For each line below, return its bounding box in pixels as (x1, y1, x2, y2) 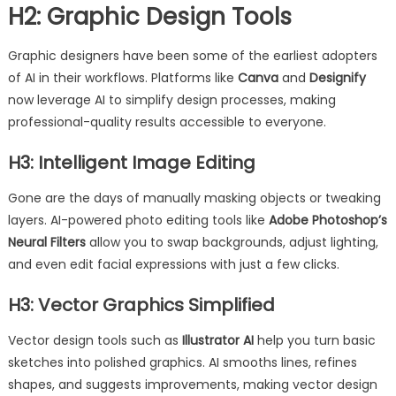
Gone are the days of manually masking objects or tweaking (7, 189, 381, 207)
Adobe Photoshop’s (268, 211, 387, 229)
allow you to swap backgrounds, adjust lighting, (85, 233, 378, 251)
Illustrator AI (181, 331, 254, 349)
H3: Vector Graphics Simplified (7, 293, 275, 317)
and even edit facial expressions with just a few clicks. (7, 255, 339, 273)
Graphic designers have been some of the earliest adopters (7, 47, 377, 65)
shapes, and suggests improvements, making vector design (7, 376, 377, 393)
